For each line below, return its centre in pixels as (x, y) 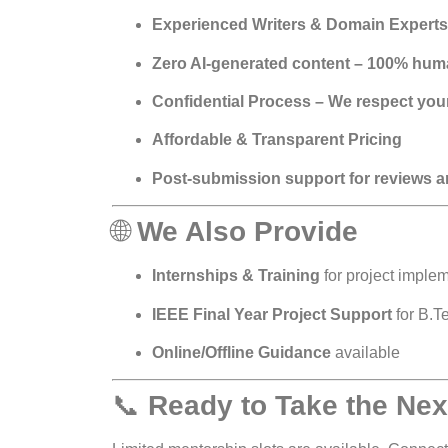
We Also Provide (247, 232)
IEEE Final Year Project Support (272, 314)
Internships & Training (236, 276)
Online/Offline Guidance (241, 352)
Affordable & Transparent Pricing (277, 140)
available (365, 352)
